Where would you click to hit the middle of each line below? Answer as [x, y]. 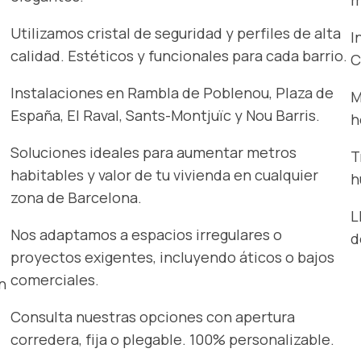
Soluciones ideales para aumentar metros [154, 153]
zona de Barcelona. [77, 198]
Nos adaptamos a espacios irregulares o [147, 235]
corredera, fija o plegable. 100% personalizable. [173, 340]
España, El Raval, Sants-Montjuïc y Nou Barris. [166, 116]
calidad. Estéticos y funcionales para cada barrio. [179, 56]
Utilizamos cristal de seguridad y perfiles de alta [176, 33]
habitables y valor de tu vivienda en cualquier [165, 175]
